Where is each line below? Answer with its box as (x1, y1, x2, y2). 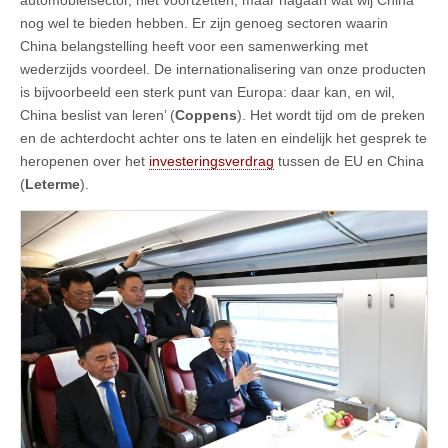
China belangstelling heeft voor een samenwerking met (20, 37, 368, 54)
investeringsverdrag (149, 152, 274, 169)
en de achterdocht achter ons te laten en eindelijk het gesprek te (20, 129, 427, 146)
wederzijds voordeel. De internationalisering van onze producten (20, 60, 426, 77)
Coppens (175, 106, 237, 123)
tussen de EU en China (274, 152, 424, 169)
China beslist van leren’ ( (20, 106, 175, 123)
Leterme (25, 175, 80, 192)
